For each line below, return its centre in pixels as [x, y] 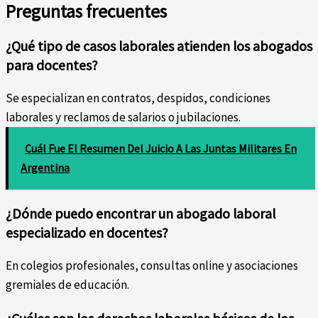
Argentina [45, 167]
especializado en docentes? [87, 232]
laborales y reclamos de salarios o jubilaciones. [123, 117]
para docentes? [52, 65]
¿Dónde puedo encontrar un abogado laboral [141, 213]
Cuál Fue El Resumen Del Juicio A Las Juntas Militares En [161, 148]
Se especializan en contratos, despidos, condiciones [138, 98]
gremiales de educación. [67, 284]
